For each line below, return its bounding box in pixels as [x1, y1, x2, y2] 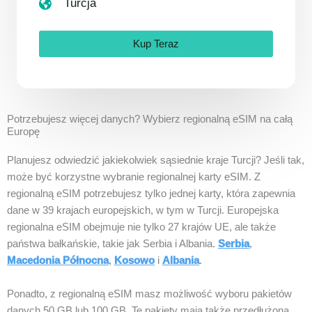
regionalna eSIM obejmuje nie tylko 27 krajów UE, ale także [7, 221, 276, 233]
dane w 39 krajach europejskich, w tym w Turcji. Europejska [7, 205, 279, 217]
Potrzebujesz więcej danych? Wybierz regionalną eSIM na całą [7, 114, 292, 125]
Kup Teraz [133, 38, 179, 50]
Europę [7, 126, 40, 138]
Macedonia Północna [7, 255, 109, 267]
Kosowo [114, 255, 155, 267]
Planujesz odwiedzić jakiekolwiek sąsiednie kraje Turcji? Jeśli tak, [7, 155, 304, 166]
